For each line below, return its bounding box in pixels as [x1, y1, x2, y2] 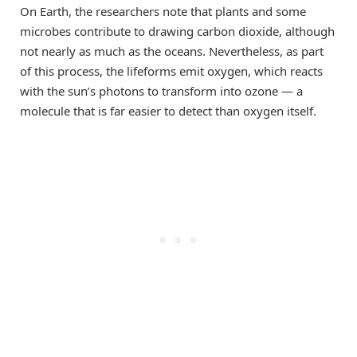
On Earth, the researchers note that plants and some [20, 2, 306, 19]
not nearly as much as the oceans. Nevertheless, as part [20, 42, 324, 59]
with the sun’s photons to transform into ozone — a [20, 82, 303, 99]
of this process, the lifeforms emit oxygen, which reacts [20, 62, 323, 79]
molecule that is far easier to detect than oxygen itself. [20, 102, 316, 119]
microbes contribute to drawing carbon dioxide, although [20, 22, 335, 39]
